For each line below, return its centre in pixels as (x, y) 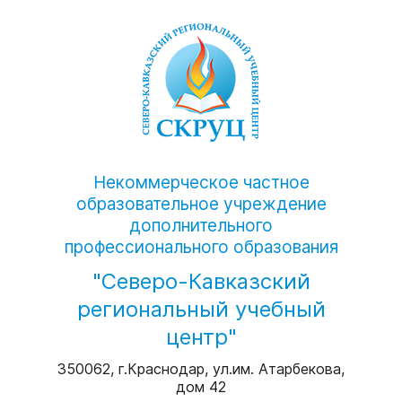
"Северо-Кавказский (201, 281)
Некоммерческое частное (201, 183)
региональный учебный (201, 309)
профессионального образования (201, 247)
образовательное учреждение (201, 204)
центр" (201, 336)
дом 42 (201, 386)
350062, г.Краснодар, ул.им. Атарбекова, (201, 368)
